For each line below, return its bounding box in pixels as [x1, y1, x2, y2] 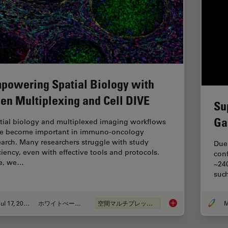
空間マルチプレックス [146, 199, 153, 208]
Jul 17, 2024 [23, 199, 30, 208]
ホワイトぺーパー [75, 199, 81, 208]
